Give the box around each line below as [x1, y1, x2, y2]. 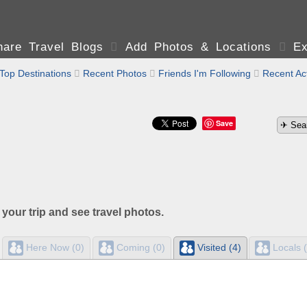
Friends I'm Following [158, 68, 251, 79]
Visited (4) [194, 241, 241, 253]
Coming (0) [113, 241, 165, 253]
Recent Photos [83, 68, 147, 79]
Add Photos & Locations [125, 40, 272, 53]
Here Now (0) [23, 241, 84, 253]
